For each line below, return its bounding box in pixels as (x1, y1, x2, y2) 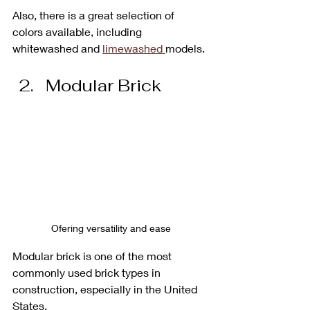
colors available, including (12, 25, 145, 39)
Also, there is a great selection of (12, 8, 177, 22)
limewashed (102, 42, 165, 55)
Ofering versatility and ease (51, 221, 171, 234)
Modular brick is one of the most (12, 248, 174, 262)
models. (165, 42, 205, 55)
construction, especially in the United (12, 282, 200, 295)
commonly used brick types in (12, 265, 163, 279)
